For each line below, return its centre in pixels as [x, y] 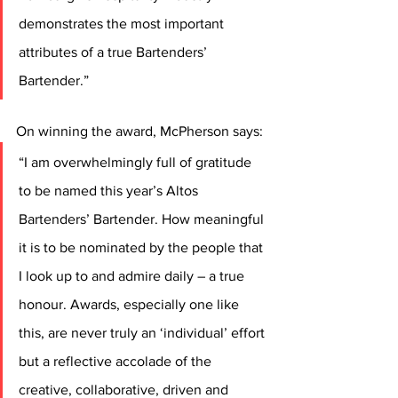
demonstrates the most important [123, 24]
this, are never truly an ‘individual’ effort [143, 333]
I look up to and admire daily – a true [133, 276]
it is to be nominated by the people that [143, 248]
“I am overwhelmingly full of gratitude [137, 163]
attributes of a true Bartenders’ [115, 52]
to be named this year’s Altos [110, 191]
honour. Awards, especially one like [131, 305]
